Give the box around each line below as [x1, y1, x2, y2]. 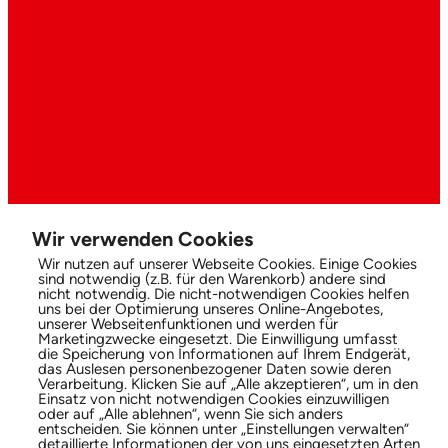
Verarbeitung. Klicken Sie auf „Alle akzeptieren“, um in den [38, 375, 418, 393]
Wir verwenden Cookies [32, 227, 253, 251]
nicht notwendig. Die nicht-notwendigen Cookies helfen [38, 285, 409, 303]
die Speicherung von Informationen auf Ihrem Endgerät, [38, 345, 410, 363]
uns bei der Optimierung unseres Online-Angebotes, [38, 300, 383, 318]
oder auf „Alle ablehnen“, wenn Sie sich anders [38, 405, 343, 423]
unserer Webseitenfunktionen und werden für [38, 315, 338, 333]
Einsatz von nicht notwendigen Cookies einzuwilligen [38, 390, 389, 408]
